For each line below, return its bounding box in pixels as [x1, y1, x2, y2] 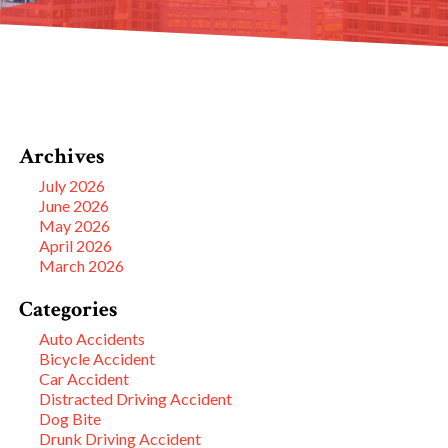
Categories [19, 294, 117, 324]
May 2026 [39, 215, 110, 235]
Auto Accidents [39, 328, 145, 348]
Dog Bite [39, 408, 101, 428]
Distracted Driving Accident [39, 388, 232, 408]
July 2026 [39, 175, 105, 195]
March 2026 [39, 255, 124, 275]
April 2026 [39, 235, 112, 255]
